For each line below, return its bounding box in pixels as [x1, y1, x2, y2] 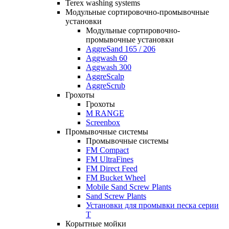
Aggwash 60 [86, 54, 127, 62]
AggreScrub [86, 81, 125, 90]
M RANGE [86, 109, 124, 118]
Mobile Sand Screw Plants [86, 182, 171, 191]
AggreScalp [86, 72, 124, 81]
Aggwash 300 [86, 63, 131, 72]
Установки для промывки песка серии [86, 201, 219, 210]
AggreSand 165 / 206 [86, 44, 155, 53]
